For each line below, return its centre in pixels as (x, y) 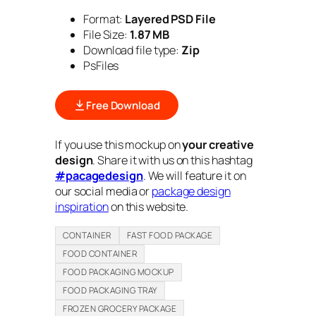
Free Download (123, 105)
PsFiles (101, 66)
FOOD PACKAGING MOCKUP (119, 272)
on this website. (148, 207)
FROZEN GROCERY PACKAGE (120, 308)
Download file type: (132, 50)
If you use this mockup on (119, 145)
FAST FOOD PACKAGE (169, 235)
